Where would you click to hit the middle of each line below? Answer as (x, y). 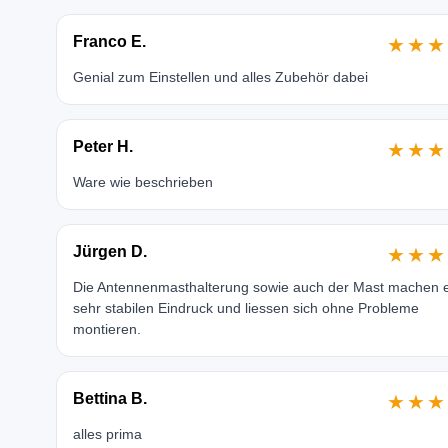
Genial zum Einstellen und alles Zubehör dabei (220, 77)
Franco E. (109, 41)
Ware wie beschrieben (142, 182)
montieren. (106, 329)
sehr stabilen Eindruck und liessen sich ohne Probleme (245, 308)
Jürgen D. (109, 251)
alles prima (107, 434)
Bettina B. (109, 398)
